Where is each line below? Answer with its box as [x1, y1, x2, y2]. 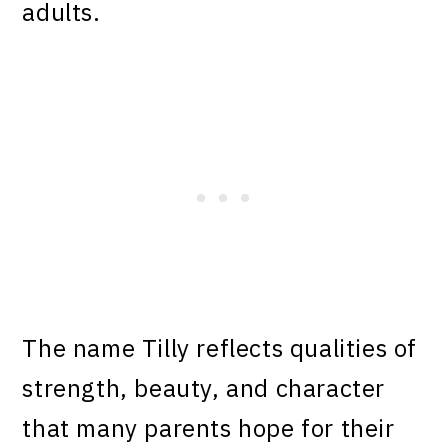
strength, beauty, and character [22, 372, 386, 405]
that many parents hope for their [22, 412, 395, 445]
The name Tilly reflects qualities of [22, 332, 418, 365]
